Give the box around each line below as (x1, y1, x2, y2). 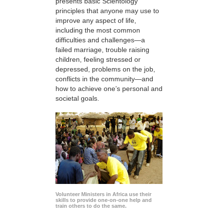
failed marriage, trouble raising (55, 45, 149, 54)
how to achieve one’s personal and (55, 84, 163, 92)
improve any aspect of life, (55, 16, 136, 24)
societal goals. (55, 94, 99, 102)
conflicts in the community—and (55, 74, 153, 83)
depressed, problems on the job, (55, 65, 155, 73)
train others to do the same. (55, 203, 127, 209)
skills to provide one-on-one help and (55, 197, 152, 203)
